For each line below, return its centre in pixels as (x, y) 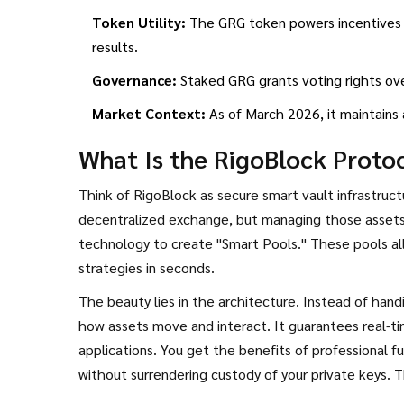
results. (115, 46)
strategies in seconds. (147, 267)
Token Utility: (139, 22)
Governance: (134, 79)
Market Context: (149, 113)
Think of (106, 194)
